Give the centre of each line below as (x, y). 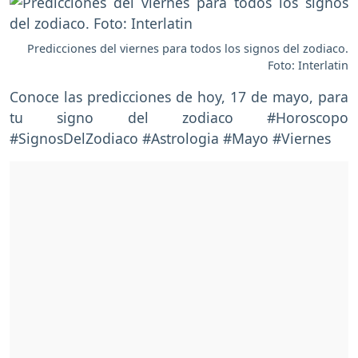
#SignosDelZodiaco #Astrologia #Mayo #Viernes (170, 139)
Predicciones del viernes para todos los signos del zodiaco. (188, 49)
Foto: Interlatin (308, 66)
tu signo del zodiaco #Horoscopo (179, 118)
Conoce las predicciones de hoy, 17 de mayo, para (179, 97)
